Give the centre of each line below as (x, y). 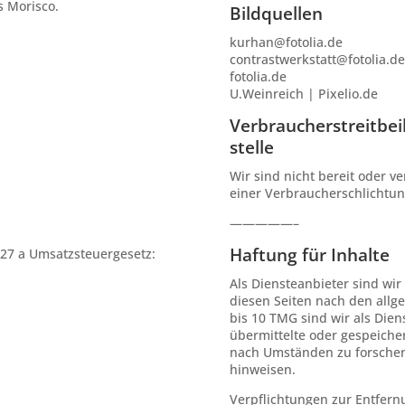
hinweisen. (262, 369)
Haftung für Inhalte (309, 254)
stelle (251, 147)
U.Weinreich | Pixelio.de (303, 93)
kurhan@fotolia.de (286, 42)
